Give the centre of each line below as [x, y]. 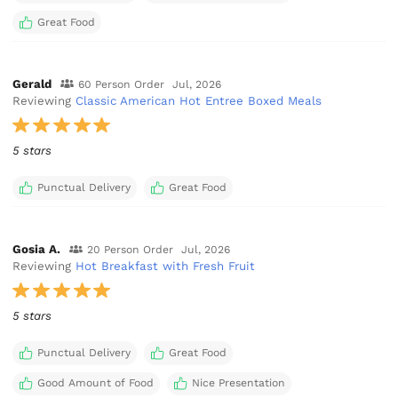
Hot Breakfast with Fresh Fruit [166, 267]
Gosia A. [37, 250]
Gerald [32, 84]
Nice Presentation [238, 383]
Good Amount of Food [95, 383]
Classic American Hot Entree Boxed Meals [199, 100]
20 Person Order [130, 250]
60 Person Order [121, 84]
